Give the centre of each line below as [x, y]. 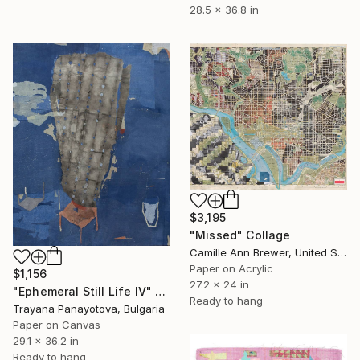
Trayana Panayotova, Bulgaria [89, 309]
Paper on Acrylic [231, 269]
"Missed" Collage [240, 235]
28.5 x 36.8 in [224, 9]
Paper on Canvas [57, 325]
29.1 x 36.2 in [46, 341]
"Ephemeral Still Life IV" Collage [161, 292]
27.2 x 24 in [219, 285]
